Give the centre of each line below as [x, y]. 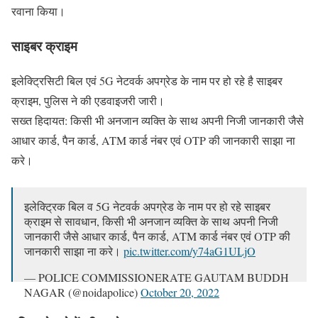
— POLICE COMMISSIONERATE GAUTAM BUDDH [157, 277]
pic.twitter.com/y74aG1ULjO [190, 251]
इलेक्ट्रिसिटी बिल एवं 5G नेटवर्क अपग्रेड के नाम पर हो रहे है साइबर [147, 80]
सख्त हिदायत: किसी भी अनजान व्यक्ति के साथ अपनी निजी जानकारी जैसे [158, 120]
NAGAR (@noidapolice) [82, 292]
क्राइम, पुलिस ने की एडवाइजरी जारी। [88, 100]
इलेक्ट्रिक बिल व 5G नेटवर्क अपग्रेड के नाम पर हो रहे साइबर [147, 206]
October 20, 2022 [180, 292]
